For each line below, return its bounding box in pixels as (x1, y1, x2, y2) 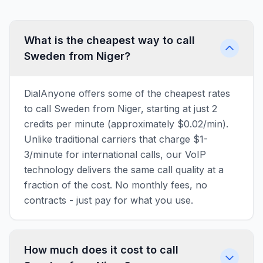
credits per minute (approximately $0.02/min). (24, 118, 228, 130)
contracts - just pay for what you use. (24, 194, 193, 206)
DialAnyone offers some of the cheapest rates (24, 87, 230, 99)
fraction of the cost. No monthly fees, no (24, 179, 207, 191)
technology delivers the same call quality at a (24, 164, 224, 176)
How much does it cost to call (24, 244, 178, 256)
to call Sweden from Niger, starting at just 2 (24, 103, 217, 114)
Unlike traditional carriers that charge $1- (24, 133, 208, 145)
